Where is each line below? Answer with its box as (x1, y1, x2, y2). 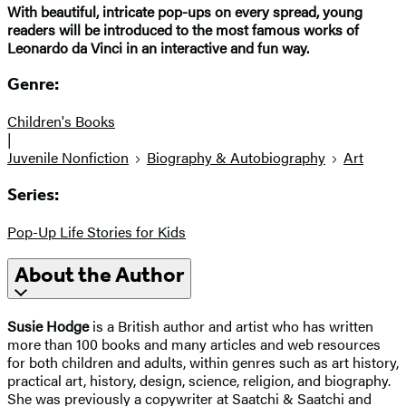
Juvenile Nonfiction (7, 147, 129, 169)
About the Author (14, 262, 184, 288)
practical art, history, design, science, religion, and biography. (7, 370, 391, 391)
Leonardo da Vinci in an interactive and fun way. (7, 36, 316, 58)
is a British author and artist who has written (89, 315, 373, 337)
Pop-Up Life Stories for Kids (7, 220, 186, 242)
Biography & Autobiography (147, 147, 325, 169)
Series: (7, 184, 59, 205)
